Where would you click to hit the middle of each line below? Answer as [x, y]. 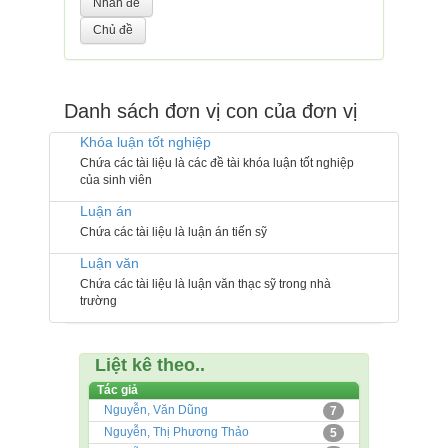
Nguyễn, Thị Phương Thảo [177, 431]
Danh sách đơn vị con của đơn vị [211, 110]
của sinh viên [116, 179]
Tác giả [118, 389]
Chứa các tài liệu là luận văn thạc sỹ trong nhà [206, 283]
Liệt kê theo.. [150, 364]
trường [99, 300]
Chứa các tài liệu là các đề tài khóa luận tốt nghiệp [217, 162]
